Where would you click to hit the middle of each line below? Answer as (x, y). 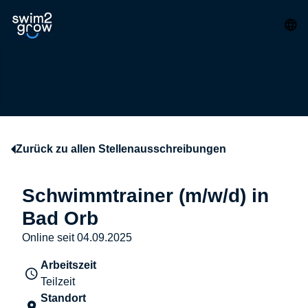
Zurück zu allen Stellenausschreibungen (121, 149)
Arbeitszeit (69, 265)
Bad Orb (60, 219)
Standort (64, 298)
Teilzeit (58, 282)
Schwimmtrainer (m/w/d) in (145, 196)
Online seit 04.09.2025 (77, 238)
